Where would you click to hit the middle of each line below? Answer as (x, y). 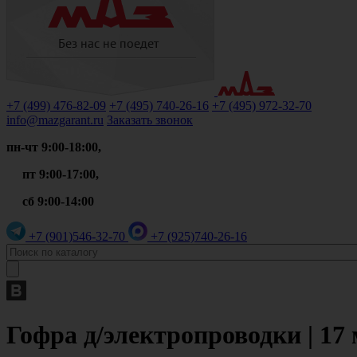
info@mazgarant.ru (55, 120)
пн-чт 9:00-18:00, (54, 147)
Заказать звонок (150, 120)
